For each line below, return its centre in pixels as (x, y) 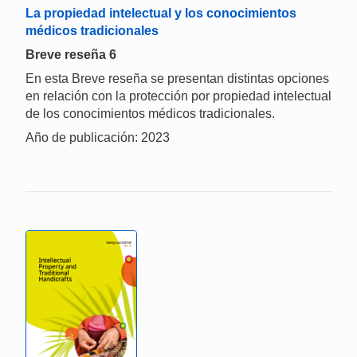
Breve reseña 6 (71, 54)
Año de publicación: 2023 (98, 137)
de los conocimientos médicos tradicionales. (150, 113)
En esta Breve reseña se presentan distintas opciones (177, 78)
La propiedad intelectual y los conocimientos (161, 13)
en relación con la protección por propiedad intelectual (178, 96)
